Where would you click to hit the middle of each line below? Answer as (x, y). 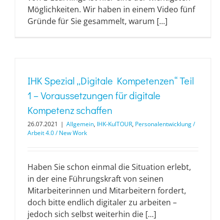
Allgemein (80, 124)
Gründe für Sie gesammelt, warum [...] (97, 21)
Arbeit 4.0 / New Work (57, 133)
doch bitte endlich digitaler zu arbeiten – (102, 202)
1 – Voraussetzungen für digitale (94, 95)
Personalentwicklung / (165, 124)
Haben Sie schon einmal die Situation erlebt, (109, 167)
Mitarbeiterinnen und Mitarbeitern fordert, (107, 190)
